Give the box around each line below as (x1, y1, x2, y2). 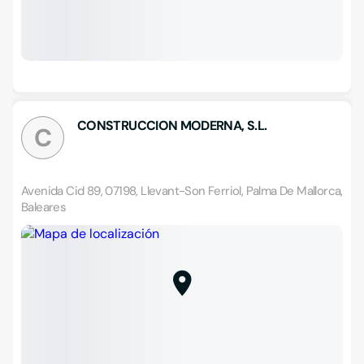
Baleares (21, 199, 67, 215)
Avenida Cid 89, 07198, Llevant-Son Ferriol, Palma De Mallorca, (21, 183, 343, 199)
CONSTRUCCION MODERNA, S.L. (77, 117, 267, 134)
